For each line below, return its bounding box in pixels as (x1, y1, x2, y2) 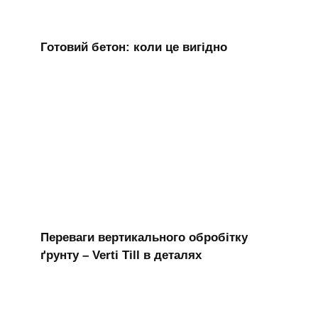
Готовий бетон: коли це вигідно (40, 40, 227, 54)
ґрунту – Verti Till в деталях (40, 248, 202, 263)
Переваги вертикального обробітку (40, 231, 248, 245)
